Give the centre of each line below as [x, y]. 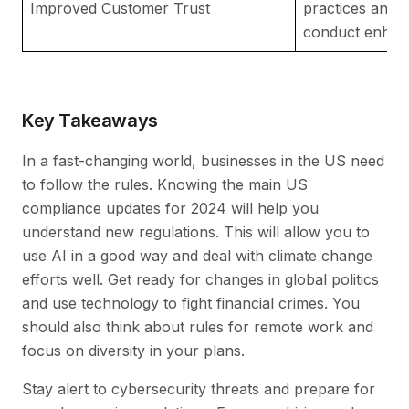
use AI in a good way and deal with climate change [197, 255]
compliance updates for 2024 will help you [170, 208]
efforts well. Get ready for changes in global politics [200, 279]
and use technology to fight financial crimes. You [191, 303]
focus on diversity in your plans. [133, 350]
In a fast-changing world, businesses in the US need [203, 160]
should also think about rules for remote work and [198, 326]
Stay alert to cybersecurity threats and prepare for [199, 388]
